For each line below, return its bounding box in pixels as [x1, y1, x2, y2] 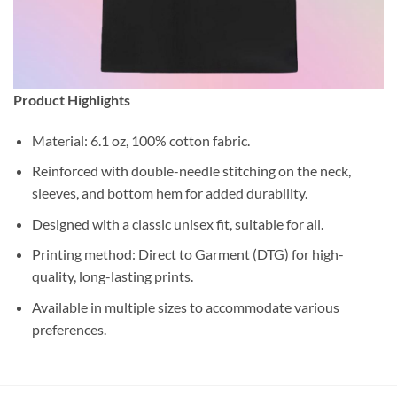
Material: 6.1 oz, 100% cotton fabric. [31, 131, 250, 149]
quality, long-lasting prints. [31, 268, 193, 285]
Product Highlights [13, 90, 130, 108]
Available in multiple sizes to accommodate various [31, 298, 339, 315]
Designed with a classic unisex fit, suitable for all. [31, 214, 323, 232]
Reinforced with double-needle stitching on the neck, [31, 162, 351, 180]
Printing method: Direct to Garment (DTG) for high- [31, 245, 344, 263]
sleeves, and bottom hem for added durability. [31, 184, 307, 202]
